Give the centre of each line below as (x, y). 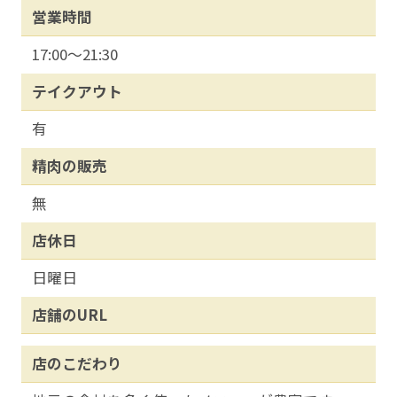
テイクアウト (77, 92)
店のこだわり (77, 364)
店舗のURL (69, 315)
